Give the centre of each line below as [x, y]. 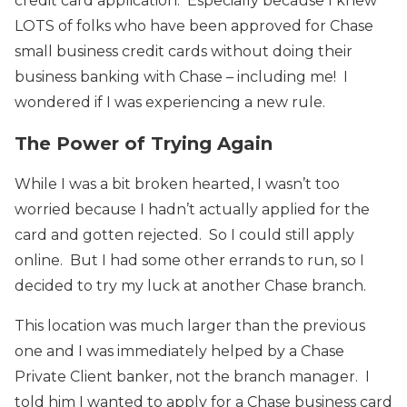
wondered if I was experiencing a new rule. [170, 102]
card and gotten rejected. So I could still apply [184, 234]
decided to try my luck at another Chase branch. [190, 285]
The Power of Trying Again [144, 143]
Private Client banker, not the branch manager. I [192, 376]
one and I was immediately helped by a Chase [179, 351]
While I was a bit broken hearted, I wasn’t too [177, 184]
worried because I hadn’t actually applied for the [192, 209]
